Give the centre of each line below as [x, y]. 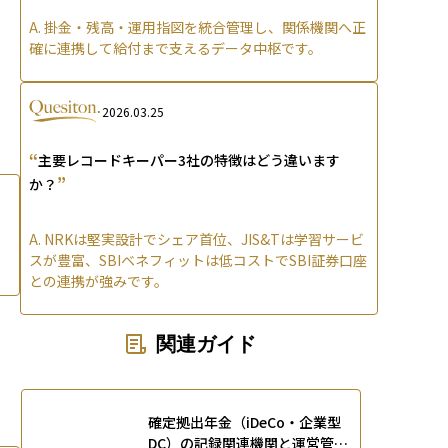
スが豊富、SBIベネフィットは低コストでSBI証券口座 [198, 260]
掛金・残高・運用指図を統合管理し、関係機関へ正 [205, 27]
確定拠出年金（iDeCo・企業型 [245, 422]
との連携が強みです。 [98, 281]
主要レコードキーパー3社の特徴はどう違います [189, 160]
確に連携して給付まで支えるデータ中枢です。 [175, 48]
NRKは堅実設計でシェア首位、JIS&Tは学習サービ [204, 239]
